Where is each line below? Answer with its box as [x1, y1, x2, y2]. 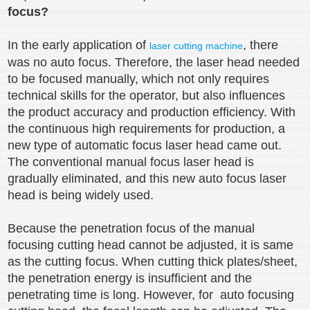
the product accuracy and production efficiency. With [8, 105, 296, 119]
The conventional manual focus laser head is [8, 155, 255, 169]
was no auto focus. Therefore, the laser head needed [8, 55, 300, 69]
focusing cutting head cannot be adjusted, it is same [8, 238, 294, 252]
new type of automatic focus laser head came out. [8, 138, 282, 152]
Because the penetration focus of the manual [8, 221, 255, 235]
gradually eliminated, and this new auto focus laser [8, 172, 287, 185]
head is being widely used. [8, 188, 154, 202]
